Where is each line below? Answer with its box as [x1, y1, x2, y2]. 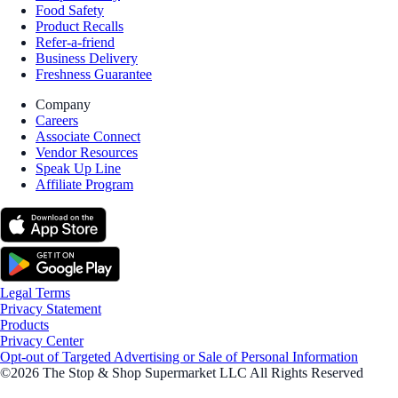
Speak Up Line [36, 160, 121, 176]
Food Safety [36, 2, 104, 18]
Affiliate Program [36, 176, 133, 192]
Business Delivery [36, 50, 138, 66]
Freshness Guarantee [36, 66, 152, 82]
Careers [36, 112, 78, 128]
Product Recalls [36, 18, 123, 34]
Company [36, 96, 91, 112]
